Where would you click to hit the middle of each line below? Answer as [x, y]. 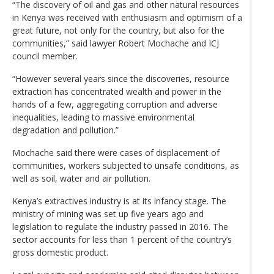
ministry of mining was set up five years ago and [108, 213]
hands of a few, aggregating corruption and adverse [115, 104]
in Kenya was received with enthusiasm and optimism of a [127, 17]
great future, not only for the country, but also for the [118, 30]
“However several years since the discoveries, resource [121, 78]
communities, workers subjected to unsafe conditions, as [126, 165]
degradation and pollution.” [65, 130]
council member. [45, 56]
